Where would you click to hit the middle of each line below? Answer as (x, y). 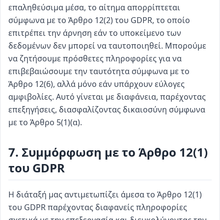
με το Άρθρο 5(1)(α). (45, 122)
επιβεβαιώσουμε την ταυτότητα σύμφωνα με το (99, 71)
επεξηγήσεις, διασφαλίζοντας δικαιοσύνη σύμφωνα (107, 110)
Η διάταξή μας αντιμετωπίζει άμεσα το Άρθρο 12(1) (105, 194)
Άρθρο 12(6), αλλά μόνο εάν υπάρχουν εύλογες (96, 84)
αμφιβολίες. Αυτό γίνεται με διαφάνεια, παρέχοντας (107, 97)
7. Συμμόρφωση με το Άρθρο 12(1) (108, 152)
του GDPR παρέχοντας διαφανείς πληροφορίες (98, 207)
